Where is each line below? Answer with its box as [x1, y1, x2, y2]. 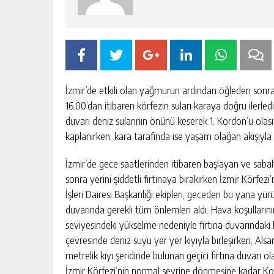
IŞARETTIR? [102, 218, 160, 232]
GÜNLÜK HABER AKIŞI [164, 242, 242, 251]
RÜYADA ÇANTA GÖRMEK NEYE [102, 204, 256, 218]
